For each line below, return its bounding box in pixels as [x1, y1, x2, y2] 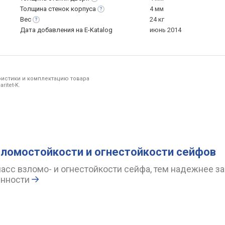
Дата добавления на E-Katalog [20, 26, 113, 34]
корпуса [71, 5, 96, 13]
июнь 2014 [150, 26, 181, 34]
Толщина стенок [20, 5, 71, 13]
